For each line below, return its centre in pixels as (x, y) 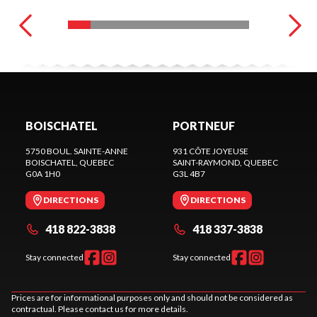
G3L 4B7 (189, 174)
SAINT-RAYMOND (206, 163)
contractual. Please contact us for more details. (100, 309)
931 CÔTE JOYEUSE (211, 151)
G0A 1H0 (43, 174)
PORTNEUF (204, 126)
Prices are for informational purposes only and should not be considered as (152, 298)
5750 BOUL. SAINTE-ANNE (77, 151)
